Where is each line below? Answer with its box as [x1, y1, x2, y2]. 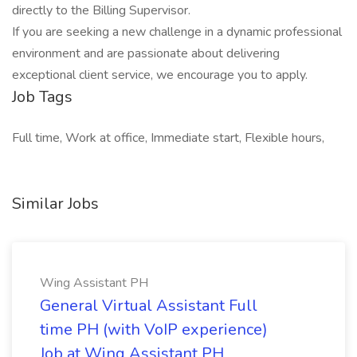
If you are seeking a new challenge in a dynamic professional [12, 23, 342, 41]
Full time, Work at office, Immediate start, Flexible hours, [12, 129, 324, 147]
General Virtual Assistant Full [40, 295, 257, 316]
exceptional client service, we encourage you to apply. [12, 66, 308, 84]
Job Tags [12, 86, 73, 108]
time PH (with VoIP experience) [40, 319, 268, 340]
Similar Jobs [12, 193, 99, 214]
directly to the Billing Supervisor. [12, 2, 190, 19]
